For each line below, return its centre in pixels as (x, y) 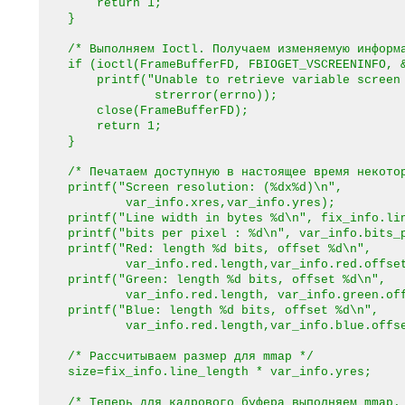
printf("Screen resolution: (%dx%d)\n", (191, 188)
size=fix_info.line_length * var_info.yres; (205, 372)
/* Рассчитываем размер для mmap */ (176, 357)
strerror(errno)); (158, 95)
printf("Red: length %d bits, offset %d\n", (205, 249)
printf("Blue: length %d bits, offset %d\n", (209, 311)
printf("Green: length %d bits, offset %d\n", (212, 280)
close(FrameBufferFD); (144, 111)
